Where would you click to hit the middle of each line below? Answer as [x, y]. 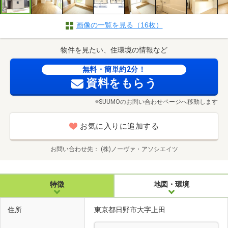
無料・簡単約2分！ [114, 69]
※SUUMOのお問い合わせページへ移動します [156, 102]
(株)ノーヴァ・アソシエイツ [139, 149]
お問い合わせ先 [72, 149]
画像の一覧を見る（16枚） [119, 25]
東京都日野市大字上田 [131, 210]
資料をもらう [121, 83]
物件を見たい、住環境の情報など [114, 50]
